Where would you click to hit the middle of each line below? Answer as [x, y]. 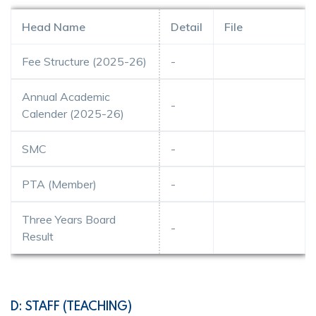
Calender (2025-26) [73, 113]
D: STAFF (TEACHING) [71, 305]
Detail [187, 26]
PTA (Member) [59, 184]
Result [38, 236]
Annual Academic [66, 96]
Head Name [54, 26]
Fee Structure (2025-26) [84, 61]
